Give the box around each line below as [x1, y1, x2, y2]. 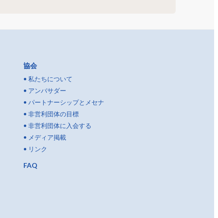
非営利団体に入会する [28, 121, 91, 129]
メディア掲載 [28, 133, 66, 141]
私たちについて [28, 74, 73, 83]
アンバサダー [28, 86, 66, 94]
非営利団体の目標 [28, 109, 79, 118]
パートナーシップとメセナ [28, 98, 104, 106]
